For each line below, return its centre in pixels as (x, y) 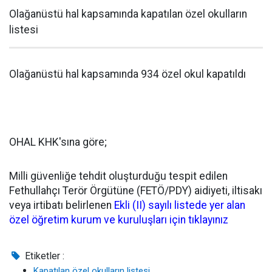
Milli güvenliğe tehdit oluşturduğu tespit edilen (118, 176)
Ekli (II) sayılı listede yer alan (180, 205)
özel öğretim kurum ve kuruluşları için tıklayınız (119, 220)
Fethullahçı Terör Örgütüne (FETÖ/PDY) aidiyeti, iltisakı (136, 191)
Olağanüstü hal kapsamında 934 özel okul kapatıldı (127, 74)
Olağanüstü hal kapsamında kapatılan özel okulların (128, 14)
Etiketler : (44, 256)
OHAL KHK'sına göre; (59, 142)
